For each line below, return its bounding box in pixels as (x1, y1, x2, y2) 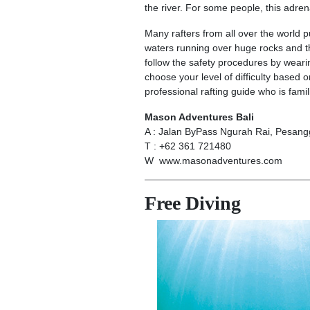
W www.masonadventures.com (144, 155, 282, 166)
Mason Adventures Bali (144, 111, 257, 122)
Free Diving (144, 192, 241, 214)
